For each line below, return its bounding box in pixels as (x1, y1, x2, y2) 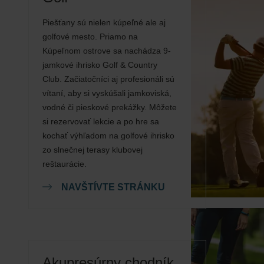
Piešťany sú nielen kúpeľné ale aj (42, 18, 166, 27)
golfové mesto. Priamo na (42, 32, 138, 41)
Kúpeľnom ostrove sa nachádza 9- (42, 46, 171, 55)
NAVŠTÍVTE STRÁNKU (61, 182, 165, 192)
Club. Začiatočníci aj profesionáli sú (42, 74, 174, 84)
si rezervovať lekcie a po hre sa (42, 117, 159, 126)
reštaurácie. (42, 159, 87, 169)
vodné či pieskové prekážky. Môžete (42, 103, 177, 112)
